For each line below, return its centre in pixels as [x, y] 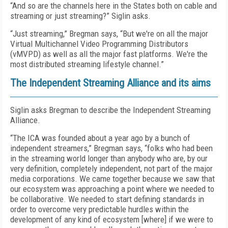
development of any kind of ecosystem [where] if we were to [112, 219]
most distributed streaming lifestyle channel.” [87, 64]
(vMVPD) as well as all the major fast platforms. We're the [109, 54]
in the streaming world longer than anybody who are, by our [109, 158]
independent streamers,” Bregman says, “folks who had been [111, 148]
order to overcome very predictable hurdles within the [99, 209]
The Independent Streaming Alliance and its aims [110, 83]
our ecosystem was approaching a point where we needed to [112, 189]
